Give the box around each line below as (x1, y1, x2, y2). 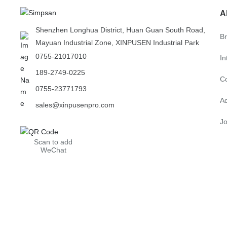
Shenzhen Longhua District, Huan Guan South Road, (35, 25, 206, 34)
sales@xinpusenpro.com (35, 100, 115, 109)
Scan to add (34, 137, 73, 146)
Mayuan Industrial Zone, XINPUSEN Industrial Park (35, 38, 200, 47)
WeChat (40, 145, 66, 154)
